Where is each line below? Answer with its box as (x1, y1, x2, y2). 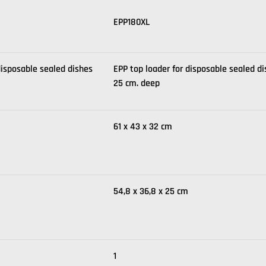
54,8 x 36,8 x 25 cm (113, 185, 188, 198)
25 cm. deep (113, 77, 160, 90)
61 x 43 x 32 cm (113, 121, 172, 133)
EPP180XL (113, 16, 150, 28)
